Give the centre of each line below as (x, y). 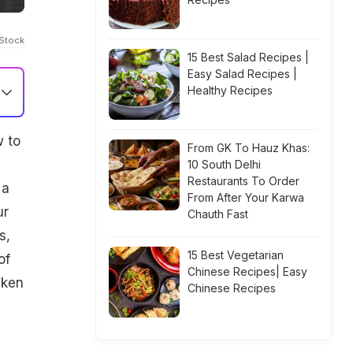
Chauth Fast (218, 214)
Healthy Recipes (230, 90)
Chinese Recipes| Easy (247, 271)
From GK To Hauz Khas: (249, 148)
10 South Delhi (224, 164)
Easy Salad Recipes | (242, 74)
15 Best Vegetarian (236, 255)
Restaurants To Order (243, 181)
